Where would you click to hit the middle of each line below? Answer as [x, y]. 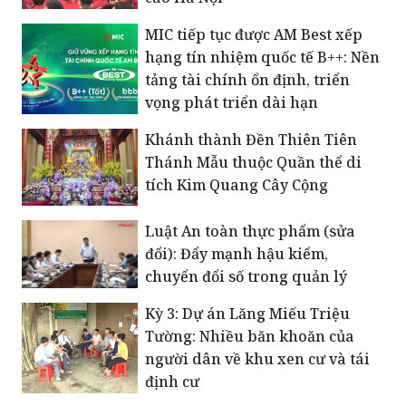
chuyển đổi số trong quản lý [246, 276]
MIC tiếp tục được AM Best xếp [254, 34]
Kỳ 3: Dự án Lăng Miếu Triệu [247, 313]
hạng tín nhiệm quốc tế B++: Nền [262, 57]
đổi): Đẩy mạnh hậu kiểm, [237, 253]
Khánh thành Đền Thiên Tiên [251, 139]
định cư [172, 381]
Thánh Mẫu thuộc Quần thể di [253, 162]
